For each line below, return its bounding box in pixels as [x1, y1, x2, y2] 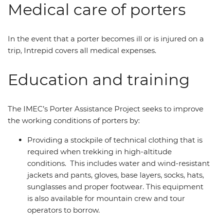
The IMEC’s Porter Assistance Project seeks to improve [8, 104, 203, 113]
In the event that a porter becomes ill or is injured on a [8, 34, 204, 43]
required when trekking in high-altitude [27, 147, 172, 156]
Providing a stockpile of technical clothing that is [27, 135, 202, 145]
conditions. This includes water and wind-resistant [27, 159, 210, 168]
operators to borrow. [27, 205, 100, 215]
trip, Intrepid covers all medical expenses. [8, 46, 156, 55]
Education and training [8, 70, 190, 89]
